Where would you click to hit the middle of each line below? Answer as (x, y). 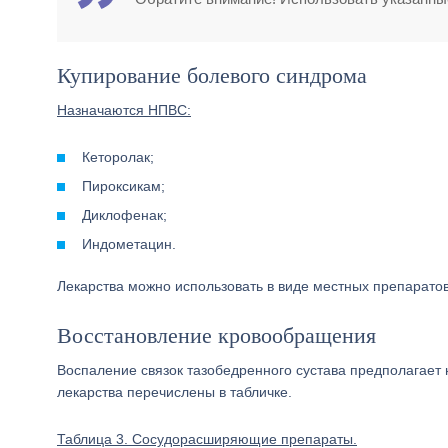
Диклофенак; (124, 215)
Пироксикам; (123, 186)
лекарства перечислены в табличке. (174, 392)
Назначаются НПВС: (124, 110)
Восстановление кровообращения (216, 335)
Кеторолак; (118, 157)
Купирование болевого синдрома (212, 75)
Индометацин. (129, 244)
